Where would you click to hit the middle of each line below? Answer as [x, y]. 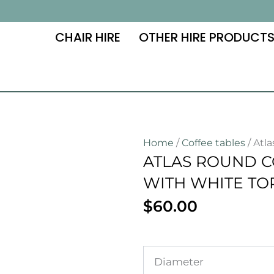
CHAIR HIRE [87, 37]
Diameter [179, 261]
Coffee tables [213, 143]
